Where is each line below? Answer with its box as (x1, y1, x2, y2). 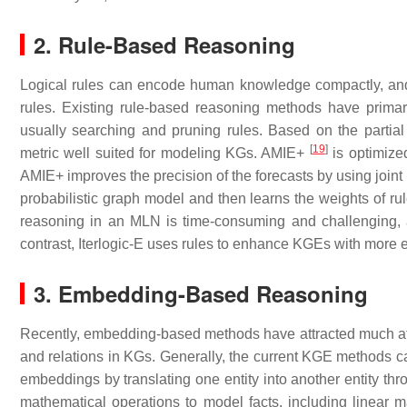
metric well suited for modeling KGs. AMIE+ (20, 145, 310, 161)
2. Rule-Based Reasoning (34, 29, 295, 60)
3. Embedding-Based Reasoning (34, 278, 368, 309)
